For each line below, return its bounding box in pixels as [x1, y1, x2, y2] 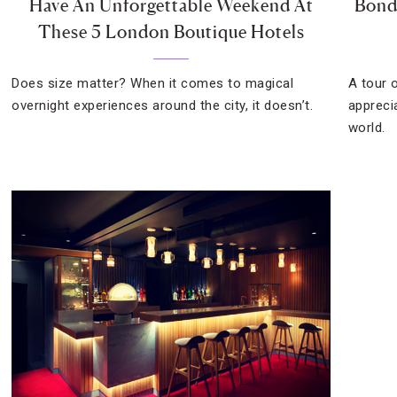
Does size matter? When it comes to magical [12, 75, 294, 91]
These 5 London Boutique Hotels [37, 21, 305, 43]
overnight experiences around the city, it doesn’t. [12, 97, 314, 113]
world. [347, 120, 385, 136]
